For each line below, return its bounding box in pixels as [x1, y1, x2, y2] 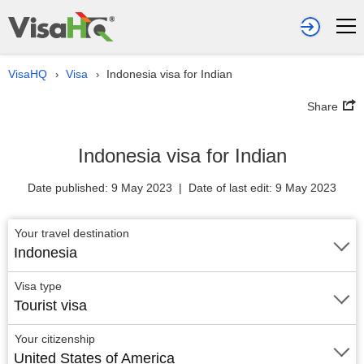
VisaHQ [8, 67, 47, 80]
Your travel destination [15, 227, 136, 240]
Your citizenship [15, 332, 95, 345]
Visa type [15, 279, 62, 292]
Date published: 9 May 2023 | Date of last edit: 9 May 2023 [28, 181, 336, 194]
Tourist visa [14, 297, 87, 314]
